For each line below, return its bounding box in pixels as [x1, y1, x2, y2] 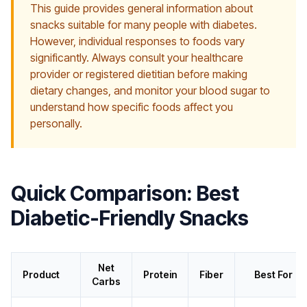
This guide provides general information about [30, 1, 253, 16]
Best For [254, 269, 293, 281]
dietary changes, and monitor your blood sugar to [30, 84, 270, 98]
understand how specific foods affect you [30, 100, 233, 114]
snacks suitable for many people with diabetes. [30, 18, 257, 32]
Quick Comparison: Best [11, 181, 239, 206]
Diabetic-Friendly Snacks [11, 206, 249, 231]
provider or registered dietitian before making [30, 67, 247, 82]
